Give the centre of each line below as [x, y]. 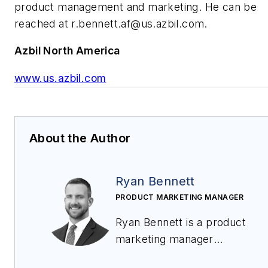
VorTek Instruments [182, 255]
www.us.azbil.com [60, 78]
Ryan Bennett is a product [181, 222]
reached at [43, 23]
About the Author [80, 138]
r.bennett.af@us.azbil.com [138, 23]
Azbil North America [67, 51]
